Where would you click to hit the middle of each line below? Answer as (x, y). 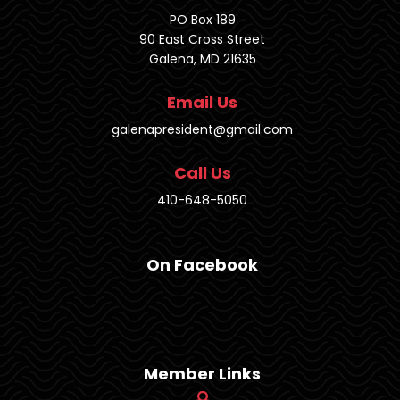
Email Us (202, 103)
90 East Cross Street (202, 40)
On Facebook (202, 265)
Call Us (202, 173)
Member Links (202, 374)
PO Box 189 (202, 20)
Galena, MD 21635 (202, 59)
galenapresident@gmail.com (202, 130)
